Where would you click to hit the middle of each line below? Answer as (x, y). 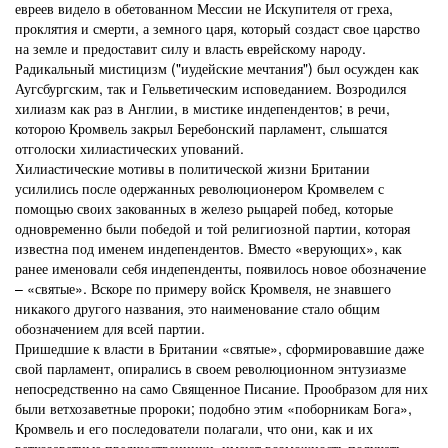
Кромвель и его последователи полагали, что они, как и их (194, 428)
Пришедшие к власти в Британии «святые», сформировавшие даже (219, 348)
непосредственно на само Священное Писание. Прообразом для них (221, 388)
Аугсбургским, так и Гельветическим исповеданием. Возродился (210, 88)
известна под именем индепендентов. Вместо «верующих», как (208, 248)
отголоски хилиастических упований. (129, 148)
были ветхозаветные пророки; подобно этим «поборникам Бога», (213, 408)
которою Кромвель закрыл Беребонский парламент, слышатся (201, 128)
